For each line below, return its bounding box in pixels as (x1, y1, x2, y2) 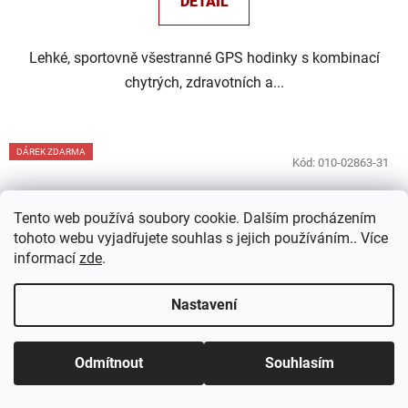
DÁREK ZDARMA (16, 147, 86, 158)
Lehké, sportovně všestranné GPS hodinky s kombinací (28, 49, 380, 67)
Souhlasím (264, 354, 334, 372)
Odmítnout (75, 354, 143, 372)
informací (14, 250, 79, 267)
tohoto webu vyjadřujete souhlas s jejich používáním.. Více (14, 229, 388, 247)
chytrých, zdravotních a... (124, 74, 284, 92)
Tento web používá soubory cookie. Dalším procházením (14, 209, 376, 227)
